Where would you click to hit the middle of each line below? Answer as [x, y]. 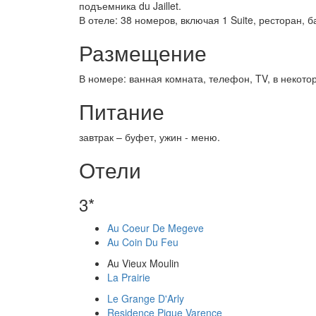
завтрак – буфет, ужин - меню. [150, 137]
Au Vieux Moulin [143, 263]
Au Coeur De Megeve [156, 228]
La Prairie [129, 277]
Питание [122, 111]
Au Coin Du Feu [143, 242]
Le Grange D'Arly [146, 298]
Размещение [143, 53]
